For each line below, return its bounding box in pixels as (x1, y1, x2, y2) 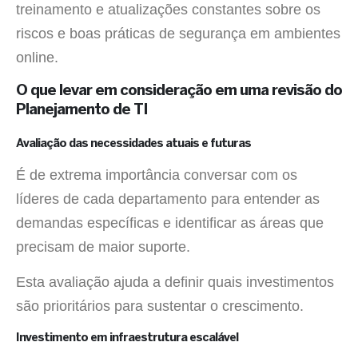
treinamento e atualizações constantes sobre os (16, 2, 320, 18)
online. (16, 50, 58, 66)
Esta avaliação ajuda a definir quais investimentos (16, 274, 334, 291)
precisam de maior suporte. (16, 238, 190, 255)
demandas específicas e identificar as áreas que (16, 214, 324, 231)
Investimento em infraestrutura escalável (16, 332, 238, 344)
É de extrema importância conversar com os (16, 166, 297, 183)
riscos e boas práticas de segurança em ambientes (16, 26, 340, 42)
